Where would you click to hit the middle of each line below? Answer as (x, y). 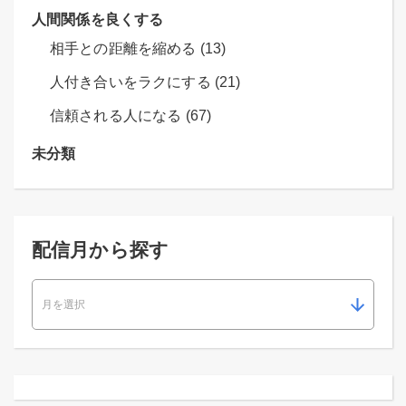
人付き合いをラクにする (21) (145, 82)
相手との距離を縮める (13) (138, 49)
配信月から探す (101, 250)
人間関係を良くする (98, 20)
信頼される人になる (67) (131, 116)
